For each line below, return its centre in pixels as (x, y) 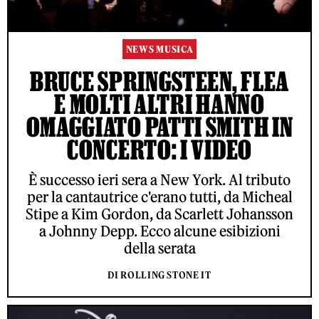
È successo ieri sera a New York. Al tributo (159, 180)
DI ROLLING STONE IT (159, 276)
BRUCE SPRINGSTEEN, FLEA (159, 82)
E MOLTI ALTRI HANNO (159, 104)
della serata (159, 249)
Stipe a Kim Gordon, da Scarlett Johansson (159, 214)
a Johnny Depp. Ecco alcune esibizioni (159, 231)
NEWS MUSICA (159, 50)
